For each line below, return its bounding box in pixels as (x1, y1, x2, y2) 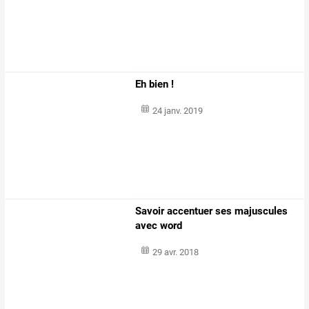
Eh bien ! (135, 78, 175, 91)
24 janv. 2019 (152, 106, 203, 117)
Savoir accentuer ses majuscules (135, 204, 288, 217)
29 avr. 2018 (152, 246, 199, 257)
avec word (135, 219, 183, 232)
